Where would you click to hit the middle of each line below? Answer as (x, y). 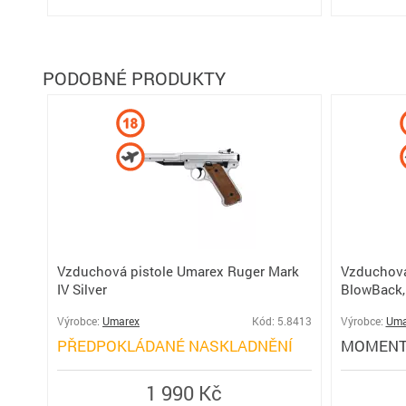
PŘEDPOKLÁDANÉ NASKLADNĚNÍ (175, 346)
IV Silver (82, 289)
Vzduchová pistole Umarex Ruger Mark (178, 271)
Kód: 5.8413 (281, 321)
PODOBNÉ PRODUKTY (134, 78)
